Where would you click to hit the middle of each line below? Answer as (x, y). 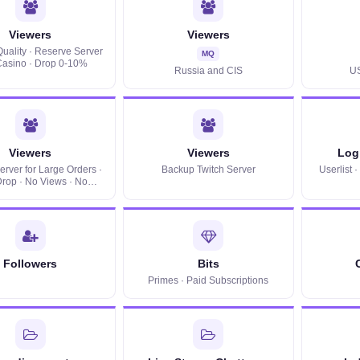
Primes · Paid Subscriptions (209, 280)
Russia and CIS (208, 71)
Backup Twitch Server (208, 170)
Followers (31, 264)
